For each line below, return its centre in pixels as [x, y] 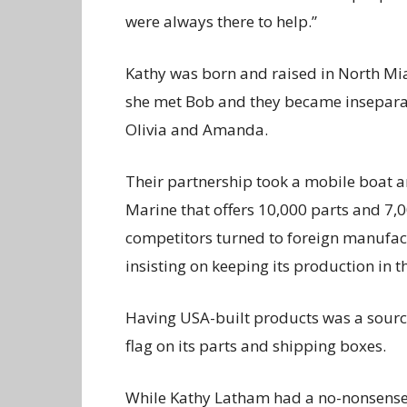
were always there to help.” [223, 21]
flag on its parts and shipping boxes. [256, 346]
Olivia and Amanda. [197, 129]
